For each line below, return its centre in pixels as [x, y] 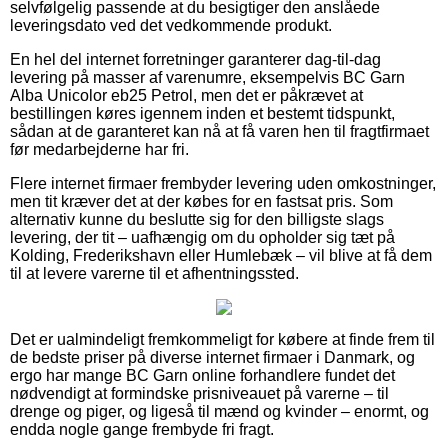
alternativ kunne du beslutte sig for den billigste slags [197, 219]
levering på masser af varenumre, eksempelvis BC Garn [207, 77]
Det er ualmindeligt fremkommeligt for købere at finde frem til [222, 339]
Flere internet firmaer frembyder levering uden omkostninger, [223, 183]
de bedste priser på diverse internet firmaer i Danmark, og [212, 357]
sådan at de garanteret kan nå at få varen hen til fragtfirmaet [219, 131]
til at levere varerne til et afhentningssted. [154, 273]
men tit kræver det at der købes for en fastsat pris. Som [201, 201]
